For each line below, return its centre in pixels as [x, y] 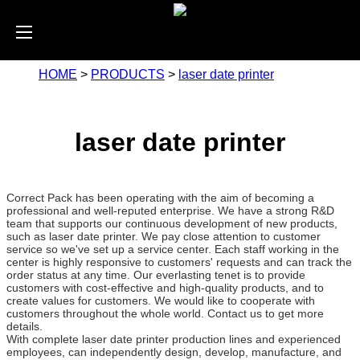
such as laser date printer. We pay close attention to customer [164, 236]
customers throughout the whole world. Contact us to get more [165, 313]
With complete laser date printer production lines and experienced [174, 339]
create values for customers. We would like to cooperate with [161, 300]
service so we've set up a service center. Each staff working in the [173, 249]
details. [25, 326]
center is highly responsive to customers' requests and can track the [179, 262]
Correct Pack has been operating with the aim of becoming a [160, 197]
